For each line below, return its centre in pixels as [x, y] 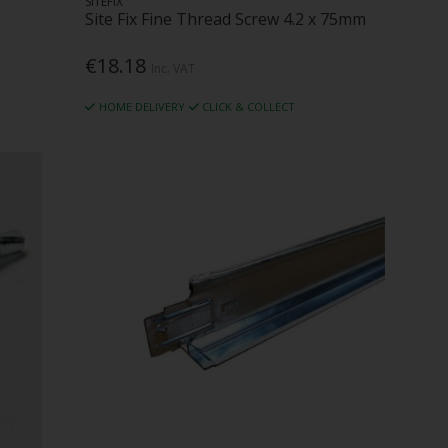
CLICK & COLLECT [249, 106]
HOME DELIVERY [141, 106]
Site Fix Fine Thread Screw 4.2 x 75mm [226, 18]
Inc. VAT [173, 68]
